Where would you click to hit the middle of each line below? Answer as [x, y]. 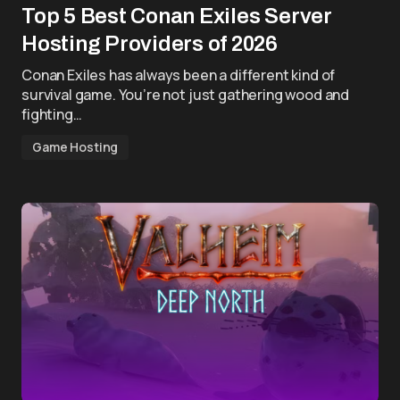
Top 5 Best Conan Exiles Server [177, 16]
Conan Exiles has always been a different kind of [179, 75]
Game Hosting [75, 147]
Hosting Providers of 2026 [150, 44]
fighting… [52, 114]
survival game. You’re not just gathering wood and [186, 95]
